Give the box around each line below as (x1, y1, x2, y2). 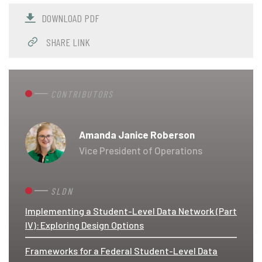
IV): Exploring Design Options (25, 219, 144, 230)
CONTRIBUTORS (51, 88, 113, 99)
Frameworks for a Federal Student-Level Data (25, 244, 218, 256)
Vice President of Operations (79, 144, 202, 156)
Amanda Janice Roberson (79, 128, 195, 140)
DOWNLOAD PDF (42, 12, 99, 25)
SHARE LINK (44, 35, 90, 49)
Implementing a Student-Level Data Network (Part (25, 205, 237, 216)
